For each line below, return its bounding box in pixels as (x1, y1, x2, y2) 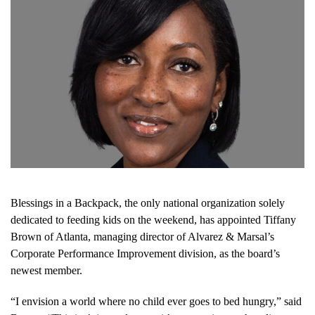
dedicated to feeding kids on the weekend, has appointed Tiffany (11, 213, 296, 226)
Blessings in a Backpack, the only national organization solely (11, 196, 285, 209)
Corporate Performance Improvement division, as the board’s (11, 247, 280, 259)
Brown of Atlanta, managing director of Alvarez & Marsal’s (11, 230, 274, 243)
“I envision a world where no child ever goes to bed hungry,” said (11, 295, 302, 307)
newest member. (11, 264, 82, 276)
